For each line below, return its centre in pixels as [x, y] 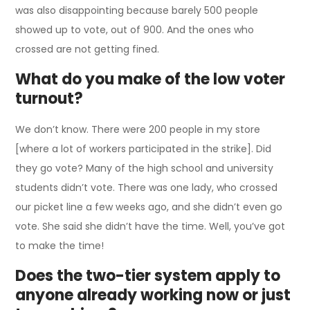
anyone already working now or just [153, 295]
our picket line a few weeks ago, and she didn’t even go [149, 207]
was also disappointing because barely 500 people [137, 11]
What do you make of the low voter [151, 80]
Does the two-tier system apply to [148, 276]
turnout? [49, 99]
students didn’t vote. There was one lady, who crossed [147, 188]
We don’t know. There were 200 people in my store [138, 130]
